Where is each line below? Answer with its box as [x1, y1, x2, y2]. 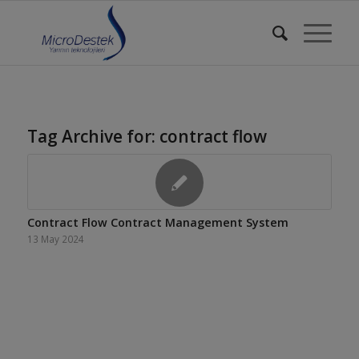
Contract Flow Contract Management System [26, 215, 288, 230]
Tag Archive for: [26, 125, 159, 147]
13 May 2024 [26, 232, 84, 245]
